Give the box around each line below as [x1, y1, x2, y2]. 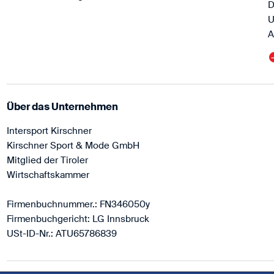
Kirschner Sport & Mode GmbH [6, 139, 139, 152]
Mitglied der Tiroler [6, 154, 88, 166]
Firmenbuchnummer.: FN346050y [6, 198, 150, 210]
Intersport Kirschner [6, 125, 92, 137]
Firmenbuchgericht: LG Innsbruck [6, 213, 149, 225]
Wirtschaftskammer [6, 169, 89, 181]
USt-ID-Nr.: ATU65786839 [6, 228, 117, 240]
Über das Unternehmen [6, 100, 118, 113]
